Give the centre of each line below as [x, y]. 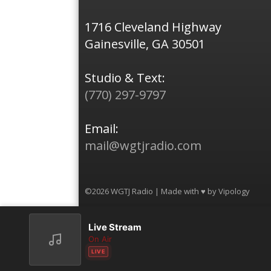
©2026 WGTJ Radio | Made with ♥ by [152, 191]
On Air [100, 239]
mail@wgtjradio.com [143, 146]
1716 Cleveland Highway [153, 27]
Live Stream [115, 227]
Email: [102, 129]
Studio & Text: [125, 78]
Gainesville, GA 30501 [145, 44]
